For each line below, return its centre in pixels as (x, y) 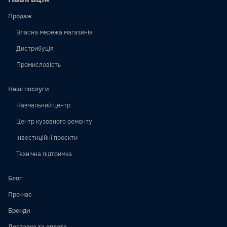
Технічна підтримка (44, 154)
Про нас (20, 195)
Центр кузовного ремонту (54, 122)
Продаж (20, 16)
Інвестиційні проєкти (47, 138)
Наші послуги (28, 89)
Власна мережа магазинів (54, 32)
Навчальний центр (43, 105)
